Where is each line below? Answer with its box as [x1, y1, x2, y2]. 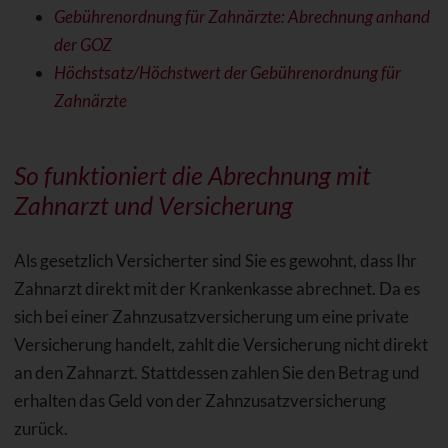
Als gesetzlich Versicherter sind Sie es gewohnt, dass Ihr [13, 250, 417, 272]
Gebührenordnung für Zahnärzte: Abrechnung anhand [53, 6, 430, 28]
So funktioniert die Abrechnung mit [13, 160, 371, 191]
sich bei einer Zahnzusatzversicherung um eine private [13, 306, 409, 328]
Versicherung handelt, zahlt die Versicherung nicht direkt [13, 334, 428, 356]
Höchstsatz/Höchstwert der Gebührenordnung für [53, 62, 401, 84]
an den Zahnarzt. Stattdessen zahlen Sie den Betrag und [13, 362, 420, 384]
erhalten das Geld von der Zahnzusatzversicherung [13, 390, 386, 412]
